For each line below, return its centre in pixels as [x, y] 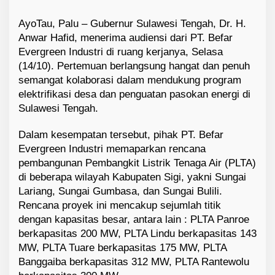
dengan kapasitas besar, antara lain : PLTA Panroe [134, 219]
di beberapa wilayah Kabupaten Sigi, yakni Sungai [132, 177]
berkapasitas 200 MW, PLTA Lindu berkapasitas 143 [137, 233]
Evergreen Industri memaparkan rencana [112, 149]
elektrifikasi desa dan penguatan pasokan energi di [134, 94]
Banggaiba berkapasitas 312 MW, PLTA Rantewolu [134, 261]
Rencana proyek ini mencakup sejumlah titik [120, 205]
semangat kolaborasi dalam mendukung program [130, 80]
